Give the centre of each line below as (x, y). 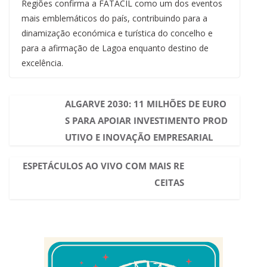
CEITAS (170, 183)
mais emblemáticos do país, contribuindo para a (114, 18)
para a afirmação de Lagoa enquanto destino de (115, 48)
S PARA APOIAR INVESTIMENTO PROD (146, 121)
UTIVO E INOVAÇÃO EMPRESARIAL (139, 137)
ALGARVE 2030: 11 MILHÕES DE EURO (145, 104)
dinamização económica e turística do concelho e (117, 33)
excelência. (42, 63)
